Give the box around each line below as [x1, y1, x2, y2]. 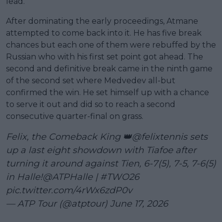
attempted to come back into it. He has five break [6, 28, 202, 38]
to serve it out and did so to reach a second [6, 100, 175, 110]
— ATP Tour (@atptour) [6, 198, 110, 210]
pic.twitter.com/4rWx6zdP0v [6, 185, 132, 196]
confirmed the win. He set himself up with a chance [6, 88, 209, 98]
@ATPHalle [43, 171, 93, 183]
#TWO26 [100, 171, 139, 183]
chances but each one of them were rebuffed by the [6, 40, 216, 50]
